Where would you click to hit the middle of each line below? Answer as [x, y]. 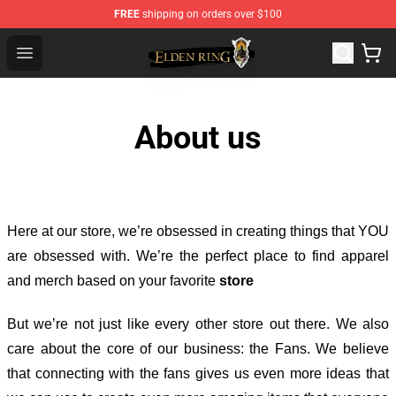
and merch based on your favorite [113, 281]
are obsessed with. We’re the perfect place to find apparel [198, 256]
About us [198, 138]
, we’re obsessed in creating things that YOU [250, 231]
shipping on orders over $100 [211, 14]
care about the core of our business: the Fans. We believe [198, 348]
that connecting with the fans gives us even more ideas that [198, 373]
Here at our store [59, 231]
